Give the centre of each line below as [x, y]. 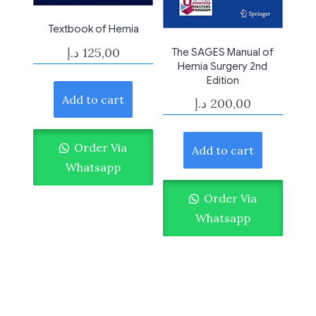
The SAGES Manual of [223, 52]
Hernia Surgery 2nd [223, 66]
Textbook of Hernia [93, 29]
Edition [223, 80]
